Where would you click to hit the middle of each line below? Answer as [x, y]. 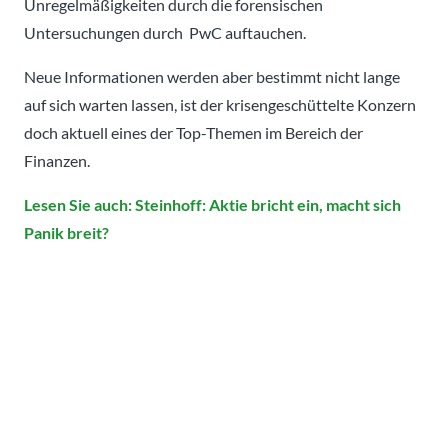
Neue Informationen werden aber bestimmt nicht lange [212, 76]
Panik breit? [66, 232]
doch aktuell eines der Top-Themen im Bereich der [193, 132]
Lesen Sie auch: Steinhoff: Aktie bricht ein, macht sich [212, 204]
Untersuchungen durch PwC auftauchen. [165, 32]
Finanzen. [57, 160]
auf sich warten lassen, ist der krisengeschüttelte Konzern [220, 104]
